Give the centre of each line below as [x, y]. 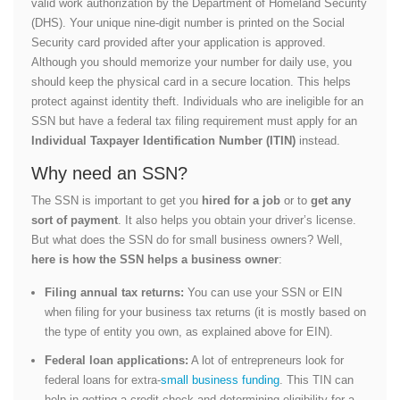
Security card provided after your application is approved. [179, 42]
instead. [318, 140]
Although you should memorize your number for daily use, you [192, 62]
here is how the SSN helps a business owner [155, 259]
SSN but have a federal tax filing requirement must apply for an [194, 121]
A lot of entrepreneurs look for [266, 360]
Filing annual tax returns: [116, 292]
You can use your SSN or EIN [265, 292]
